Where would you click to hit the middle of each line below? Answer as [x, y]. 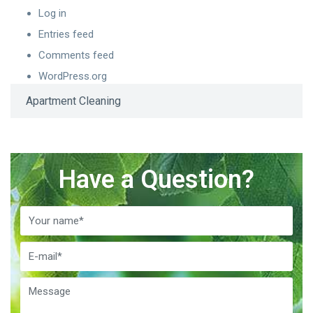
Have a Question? [156, 179]
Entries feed [66, 34]
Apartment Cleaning [73, 101]
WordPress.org [73, 76]
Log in [52, 13]
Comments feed [76, 55]
